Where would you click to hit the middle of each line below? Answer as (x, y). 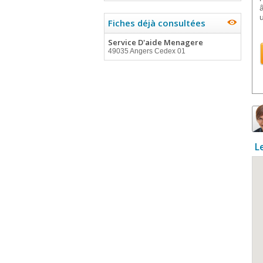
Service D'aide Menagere (156, 42)
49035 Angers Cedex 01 (147, 51)
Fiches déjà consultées (157, 23)
